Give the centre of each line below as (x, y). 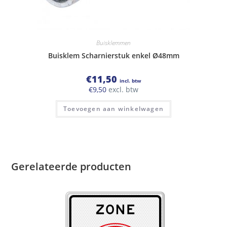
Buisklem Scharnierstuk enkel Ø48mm (113, 56)
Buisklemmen (113, 43)
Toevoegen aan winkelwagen (113, 109)
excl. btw (122, 90)
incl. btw (130, 81)
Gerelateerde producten (71, 166)
